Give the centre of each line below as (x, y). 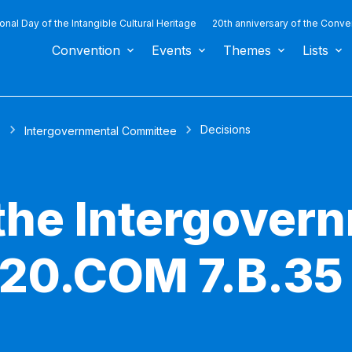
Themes (247, 50)
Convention (86, 50)
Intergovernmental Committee (101, 131)
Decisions (225, 130)
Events (172, 50)
